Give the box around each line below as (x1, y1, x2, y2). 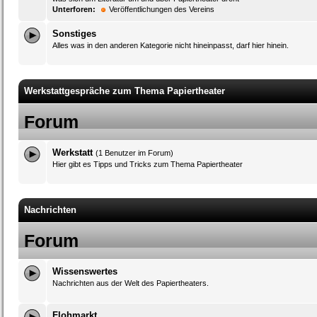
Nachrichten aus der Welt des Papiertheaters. (52, 279, 209, 287)
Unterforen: (52, 5, 96, 13)
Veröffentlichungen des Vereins (109, 5, 214, 13)
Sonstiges (52, 28, 96, 39)
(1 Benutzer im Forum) (96, 149, 173, 157)
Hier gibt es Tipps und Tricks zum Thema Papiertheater (52, 160, 243, 168)
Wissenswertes (52, 266, 117, 277)
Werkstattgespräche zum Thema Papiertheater (24, 86, 225, 96)
